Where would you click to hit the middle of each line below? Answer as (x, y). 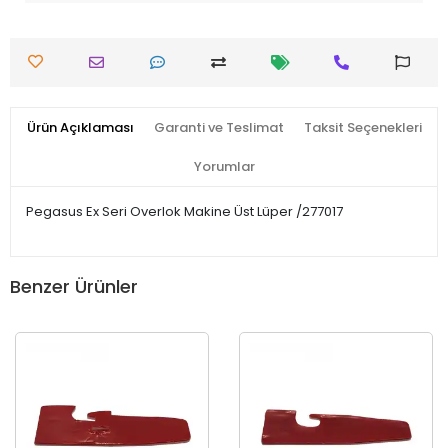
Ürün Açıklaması (80, 127)
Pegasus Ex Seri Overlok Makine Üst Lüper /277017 (184, 211)
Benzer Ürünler (74, 287)
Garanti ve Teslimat (218, 127)
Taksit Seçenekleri (362, 127)
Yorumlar (224, 166)
